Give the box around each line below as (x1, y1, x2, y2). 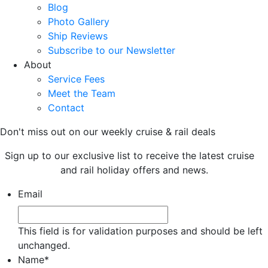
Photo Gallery (48, 16, 109, 28)
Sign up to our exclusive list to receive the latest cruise (5, 150, 263, 162)
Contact (48, 102, 84, 114)
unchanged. (18, 239, 70, 251)
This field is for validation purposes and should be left (18, 225, 263, 237)
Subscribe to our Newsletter (48, 44, 175, 56)
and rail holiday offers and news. (60, 164, 208, 176)
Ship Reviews (48, 30, 108, 42)
